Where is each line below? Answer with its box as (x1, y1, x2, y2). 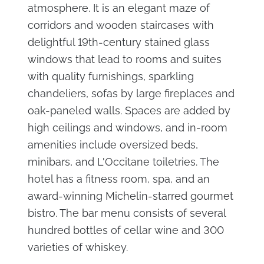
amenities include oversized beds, (27, 138, 198, 151)
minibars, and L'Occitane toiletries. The (27, 156, 219, 169)
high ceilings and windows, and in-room (27, 121, 227, 134)
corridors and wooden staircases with (27, 19, 214, 32)
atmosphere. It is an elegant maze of (27, 2, 210, 15)
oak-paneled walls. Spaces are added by (27, 104, 230, 117)
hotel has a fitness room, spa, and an (27, 173, 210, 186)
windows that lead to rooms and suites (27, 53, 222, 66)
